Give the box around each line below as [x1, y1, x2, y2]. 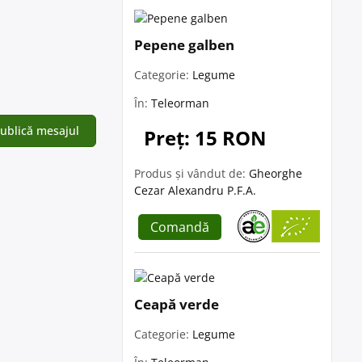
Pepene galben [134, 36, 234, 54]
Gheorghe [249, 166, 302, 181]
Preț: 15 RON [144, 124, 267, 151]
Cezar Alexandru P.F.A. [134, 183, 256, 198]
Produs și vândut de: [134, 166, 249, 181]
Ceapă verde [134, 295, 219, 314]
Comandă [150, 218, 209, 236]
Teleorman [151, 95, 209, 111]
